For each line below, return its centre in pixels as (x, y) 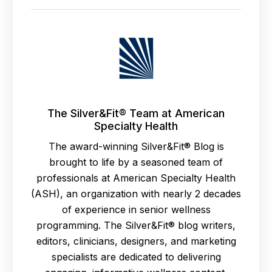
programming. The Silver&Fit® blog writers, (136, 226)
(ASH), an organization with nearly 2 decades (136, 194)
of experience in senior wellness (136, 210)
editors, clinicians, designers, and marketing (136, 241)
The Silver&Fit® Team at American (136, 114)
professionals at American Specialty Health (136, 178)
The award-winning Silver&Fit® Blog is (136, 147)
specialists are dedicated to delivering (136, 257)
